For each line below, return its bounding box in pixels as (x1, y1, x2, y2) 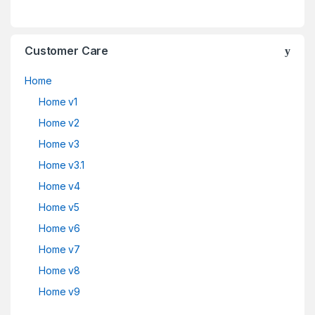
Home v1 (39, 96, 78, 108)
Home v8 (39, 264, 81, 277)
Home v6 (39, 222, 81, 235)
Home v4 (39, 180, 81, 193)
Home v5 (39, 201, 80, 214)
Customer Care (25, 44, 109, 58)
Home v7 (39, 243, 81, 256)
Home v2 (39, 117, 80, 129)
